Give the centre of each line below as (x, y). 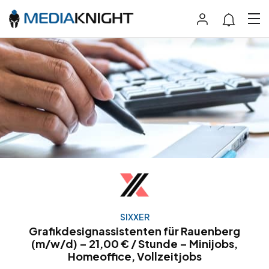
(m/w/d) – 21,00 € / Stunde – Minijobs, (134, 244)
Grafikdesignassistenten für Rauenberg (134, 231)
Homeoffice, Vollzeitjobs (134, 256)
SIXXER (134, 217)
